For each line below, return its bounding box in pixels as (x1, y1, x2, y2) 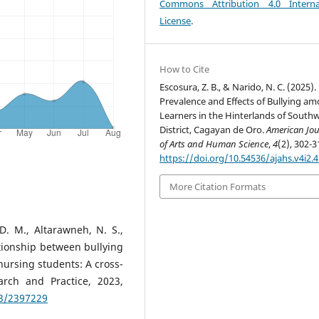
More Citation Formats (169, 179, 266, 193)
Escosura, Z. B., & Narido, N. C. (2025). (159, 80, 317, 93)
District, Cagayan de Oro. (159, 122, 267, 136)
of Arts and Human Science (159, 137, 269, 150)
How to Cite (159, 62, 210, 75)
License (159, 14, 192, 27)
